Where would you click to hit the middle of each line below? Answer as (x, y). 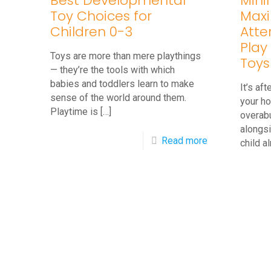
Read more (185, 141)
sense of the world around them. (119, 98)
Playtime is (74, 112)
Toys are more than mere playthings (126, 56)
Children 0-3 (92, 32)
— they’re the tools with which (113, 70)
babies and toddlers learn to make (122, 84)
